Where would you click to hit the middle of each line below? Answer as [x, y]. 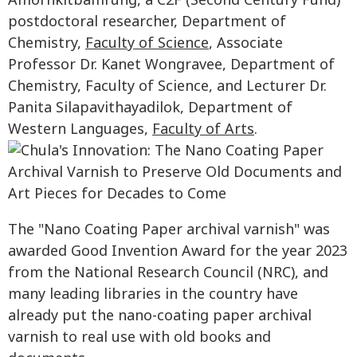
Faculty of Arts [203, 130]
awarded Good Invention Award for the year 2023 [178, 252]
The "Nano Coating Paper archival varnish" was [169, 230]
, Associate [246, 44]
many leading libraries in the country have [153, 295]
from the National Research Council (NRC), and [168, 273]
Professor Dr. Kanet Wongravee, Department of [171, 65]
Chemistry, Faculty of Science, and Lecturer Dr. [167, 87]
